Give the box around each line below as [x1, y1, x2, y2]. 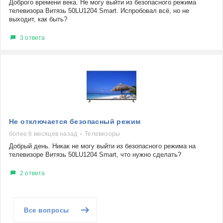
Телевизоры [85, 130, 120, 137]
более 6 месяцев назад [9, 130, 78, 137]
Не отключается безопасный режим [9, 117, 141, 125]
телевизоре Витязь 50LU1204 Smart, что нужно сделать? [9, 151, 181, 158]
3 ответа [20, 34, 45, 41]
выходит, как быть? [9, 15, 67, 23]
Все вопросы [24, 206, 69, 214]
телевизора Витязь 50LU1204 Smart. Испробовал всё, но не [9, 7, 189, 14]
